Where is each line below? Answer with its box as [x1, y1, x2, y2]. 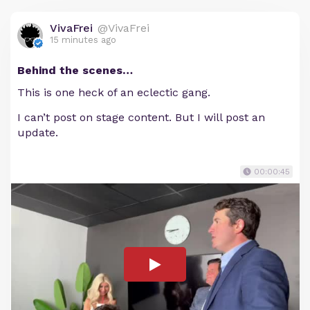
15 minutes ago [50, 34, 116, 45]
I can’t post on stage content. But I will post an [17, 110, 265, 124]
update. [17, 125, 58, 139]
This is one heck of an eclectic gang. [17, 85, 210, 99]
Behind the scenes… [17, 63, 133, 77]
